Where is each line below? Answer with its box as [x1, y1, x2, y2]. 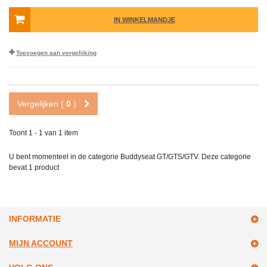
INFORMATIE [9, 214, 61, 224]
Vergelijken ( [17, 99, 66, 109]
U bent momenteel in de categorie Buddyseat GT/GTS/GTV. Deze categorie [9, 153, 251, 162]
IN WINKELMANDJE [113, 16, 175, 24]
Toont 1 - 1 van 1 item [9, 129, 78, 138]
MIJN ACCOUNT [9, 238, 73, 249]
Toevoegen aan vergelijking [16, 49, 97, 57]
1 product [29, 163, 59, 172]
